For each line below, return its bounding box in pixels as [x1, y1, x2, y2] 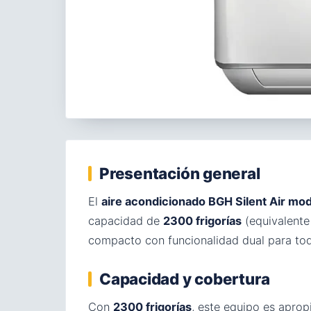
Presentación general [99, 164, 260, 183]
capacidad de [88, 214, 163, 228]
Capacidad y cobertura [99, 269, 270, 288]
